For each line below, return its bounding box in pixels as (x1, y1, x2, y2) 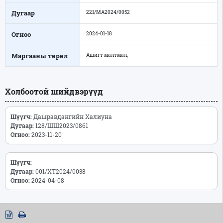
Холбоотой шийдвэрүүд (5, 86, 103, 97)
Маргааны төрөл (11, 51, 68, 60)
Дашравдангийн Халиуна (32, 112, 119, 120)
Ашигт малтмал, (86, 51, 128, 58)
